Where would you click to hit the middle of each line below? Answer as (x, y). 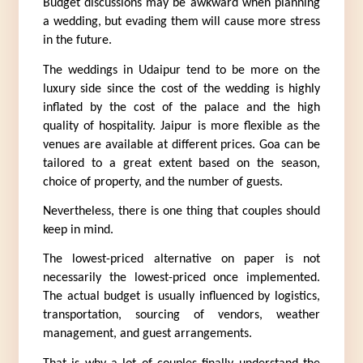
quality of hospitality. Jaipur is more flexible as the (181, 126)
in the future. (77, 41)
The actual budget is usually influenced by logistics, (181, 297)
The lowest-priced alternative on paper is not (181, 260)
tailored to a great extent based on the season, (181, 163)
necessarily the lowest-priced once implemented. (181, 278)
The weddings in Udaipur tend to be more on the (181, 70)
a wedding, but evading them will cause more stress (181, 22)
